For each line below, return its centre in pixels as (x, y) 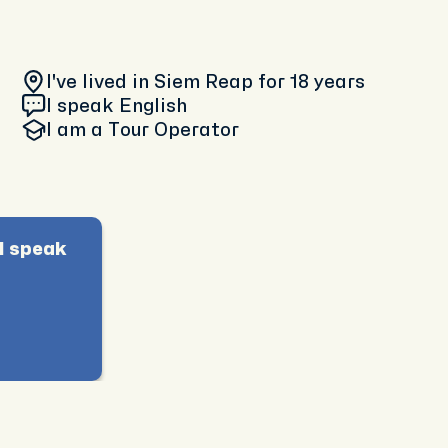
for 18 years (311, 82)
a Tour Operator (165, 130)
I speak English (116, 106)
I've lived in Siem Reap (152, 82)
